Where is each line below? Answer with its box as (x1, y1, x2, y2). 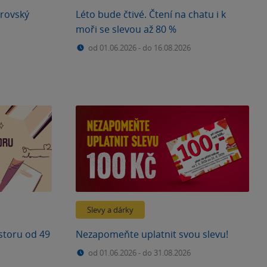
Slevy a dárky (87, 204, 133, 215)
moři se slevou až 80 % (76, 22, 176, 36)
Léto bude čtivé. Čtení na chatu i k (76, 7, 226, 21)
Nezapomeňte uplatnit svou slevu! (76, 228, 228, 241)
